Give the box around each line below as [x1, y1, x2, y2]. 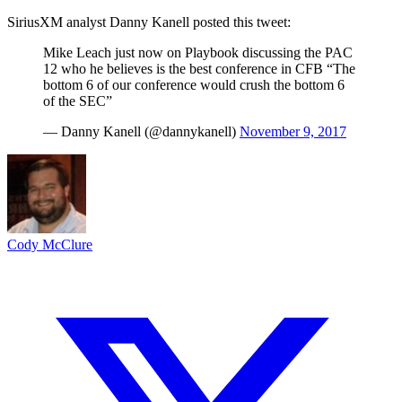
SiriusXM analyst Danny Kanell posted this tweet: [7, 13, 291, 30]
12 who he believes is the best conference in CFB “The [43, 60, 355, 76]
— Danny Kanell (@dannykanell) [43, 123, 240, 139]
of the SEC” [43, 92, 112, 109]
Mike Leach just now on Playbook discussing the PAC [43, 44, 353, 60]
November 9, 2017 [240, 123, 346, 139]
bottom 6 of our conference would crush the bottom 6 [43, 76, 345, 92]
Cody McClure [7, 236, 92, 252]
